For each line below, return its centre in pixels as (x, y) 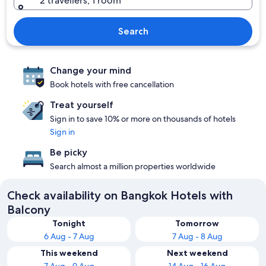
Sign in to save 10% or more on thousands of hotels (143, 119)
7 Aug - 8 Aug (197, 236)
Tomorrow (197, 223)
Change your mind (91, 70)
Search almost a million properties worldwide (133, 166)
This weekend (69, 253)
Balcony (29, 210)
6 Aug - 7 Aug (69, 236)
